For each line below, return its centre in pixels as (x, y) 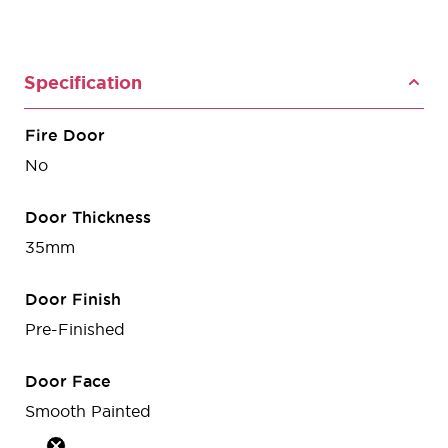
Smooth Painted (88, 411)
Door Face (68, 381)
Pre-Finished (75, 329)
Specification (83, 82)
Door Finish (73, 299)
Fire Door (65, 135)
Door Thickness (88, 217)
